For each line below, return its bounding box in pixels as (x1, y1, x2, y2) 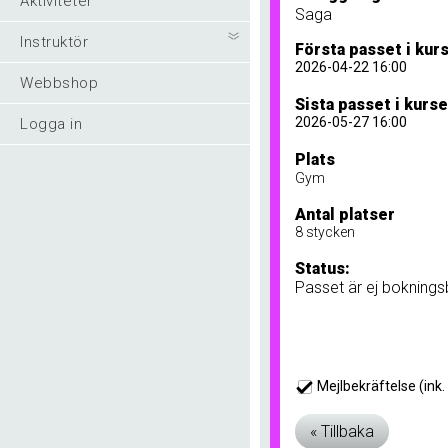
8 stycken (295, 224, 355, 240)
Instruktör (20, 33, 88, 51)
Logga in (20, 115, 82, 133)
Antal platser (295, 205, 395, 224)
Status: (295, 259, 350, 278)
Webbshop (20, 74, 98, 92)
